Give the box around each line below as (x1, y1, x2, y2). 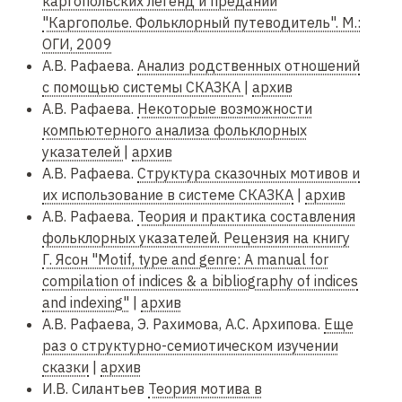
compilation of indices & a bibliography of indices (42, 272, 358, 291)
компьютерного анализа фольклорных (42, 121, 307, 140)
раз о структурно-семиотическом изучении (42, 336, 338, 355)
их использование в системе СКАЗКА (42, 186, 293, 205)
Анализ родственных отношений (137, 57, 360, 75)
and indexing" (42, 293, 129, 312)
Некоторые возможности (137, 100, 312, 118)
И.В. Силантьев (42, 380, 148, 398)
